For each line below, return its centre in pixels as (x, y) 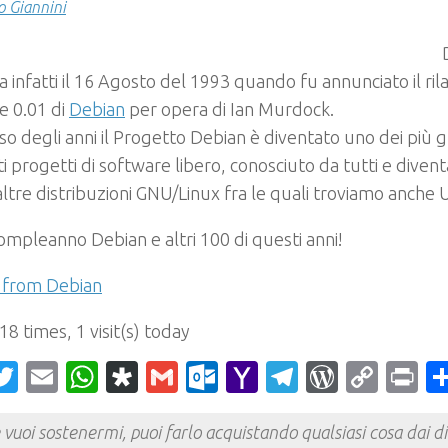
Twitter (70, 377)
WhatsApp (173, 377)
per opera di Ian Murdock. (229, 109)
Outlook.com (313, 377)
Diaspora (201, 377)
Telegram (367, 377)
